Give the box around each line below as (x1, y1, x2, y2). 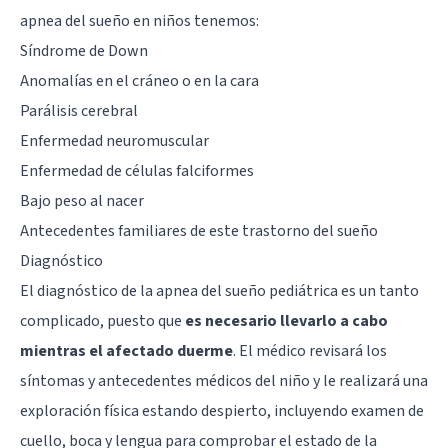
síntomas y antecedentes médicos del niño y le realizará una (20, 369, 428, 392)
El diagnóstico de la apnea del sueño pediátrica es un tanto (20, 279, 419, 302)
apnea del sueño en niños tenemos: (20, 9, 259, 32)
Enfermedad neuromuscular (20, 129, 209, 152)
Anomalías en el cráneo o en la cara (20, 69, 259, 92)
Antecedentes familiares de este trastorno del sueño (20, 219, 378, 242)
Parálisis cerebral (20, 99, 138, 122)
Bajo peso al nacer (20, 189, 144, 212)
